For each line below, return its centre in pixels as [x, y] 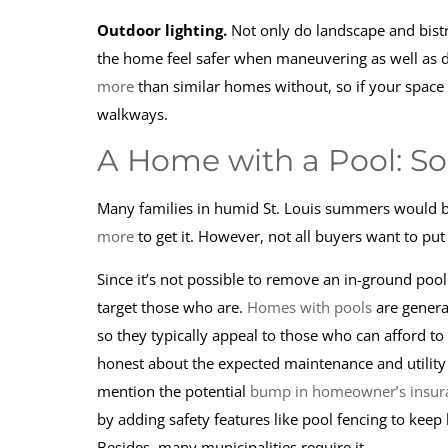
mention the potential [173, 391]
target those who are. [172, 307]
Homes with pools [309, 307]
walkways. [132, 114]
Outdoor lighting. [164, 30]
